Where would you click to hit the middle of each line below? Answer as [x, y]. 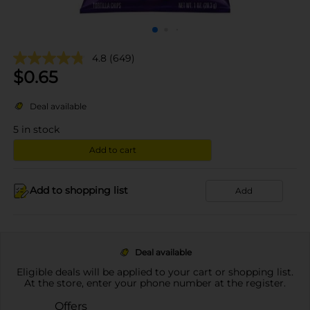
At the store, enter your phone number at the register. [155, 283]
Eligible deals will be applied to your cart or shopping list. [155, 272]
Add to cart [112, 149]
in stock [40, 129]
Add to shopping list [79, 190]
